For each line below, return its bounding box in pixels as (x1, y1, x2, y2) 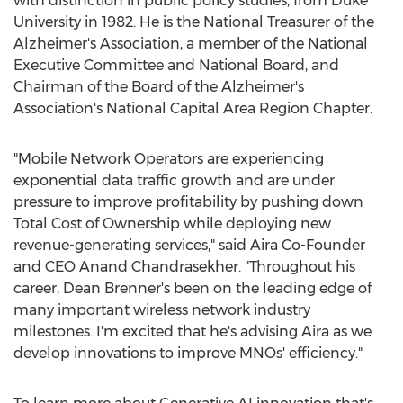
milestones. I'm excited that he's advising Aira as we (13, 323, 372, 340)
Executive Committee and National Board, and (13, 57, 339, 74)
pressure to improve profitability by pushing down (13, 193, 363, 210)
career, (13, 280, 63, 297)
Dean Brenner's (63, 280, 170, 297)
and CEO (13, 258, 79, 275)
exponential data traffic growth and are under (13, 172, 335, 189)
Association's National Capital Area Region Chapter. (13, 100, 372, 117)
